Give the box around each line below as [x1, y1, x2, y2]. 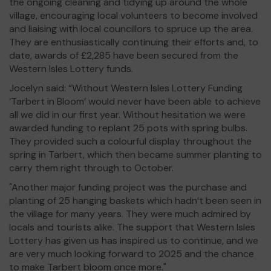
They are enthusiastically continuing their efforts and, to [9, 36, 258, 48]
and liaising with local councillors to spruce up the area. [9, 22, 253, 35]
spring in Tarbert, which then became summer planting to [9, 148, 262, 161]
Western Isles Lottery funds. [9, 62, 133, 75]
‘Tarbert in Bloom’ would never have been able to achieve [9, 95, 261, 108]
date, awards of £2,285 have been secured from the [9, 49, 238, 62]
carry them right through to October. [9, 162, 174, 174]
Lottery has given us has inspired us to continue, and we [9, 234, 258, 247]
